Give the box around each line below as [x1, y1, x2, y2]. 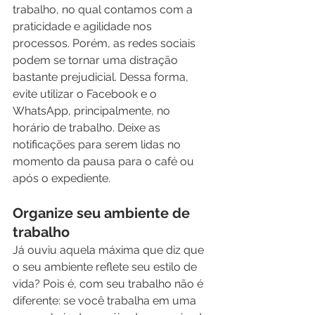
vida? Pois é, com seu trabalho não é [13, 277, 206, 290]
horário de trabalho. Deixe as [13, 121, 163, 134]
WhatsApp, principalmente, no [13, 104, 173, 117]
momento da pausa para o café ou [13, 155, 197, 168]
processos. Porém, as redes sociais [13, 37, 198, 50]
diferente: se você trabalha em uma [13, 294, 199, 307]
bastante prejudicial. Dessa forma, [13, 70, 191, 84]
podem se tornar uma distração [13, 53, 181, 67]
